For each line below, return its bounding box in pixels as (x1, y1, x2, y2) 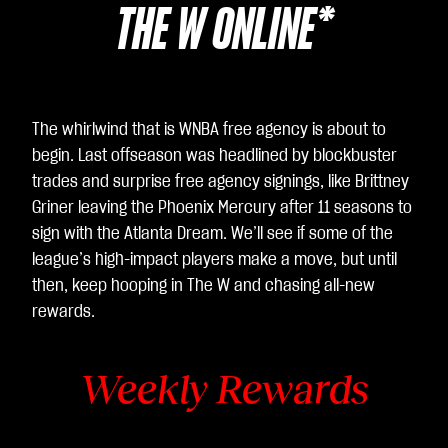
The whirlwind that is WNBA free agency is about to (32, 121, 386, 139)
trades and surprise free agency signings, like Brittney (32, 173, 409, 191)
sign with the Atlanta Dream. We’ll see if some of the (32, 225, 393, 243)
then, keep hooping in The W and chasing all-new (32, 277, 375, 295)
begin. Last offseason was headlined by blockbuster (32, 147, 397, 165)
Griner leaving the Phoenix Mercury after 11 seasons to (32, 199, 412, 217)
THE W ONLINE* (115, 3, 333, 61)
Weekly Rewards (79, 367, 369, 411)
